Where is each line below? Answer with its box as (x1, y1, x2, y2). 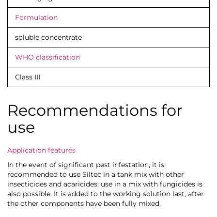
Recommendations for (7, 100, 183, 120)
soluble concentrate (15, 32, 82, 42)
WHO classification (15, 52, 80, 62)
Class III (15, 72, 40, 81)
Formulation (15, 13, 58, 22)
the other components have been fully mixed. (7, 199, 161, 208)
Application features (7, 145, 76, 155)
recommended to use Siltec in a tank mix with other (7, 170, 184, 179)
